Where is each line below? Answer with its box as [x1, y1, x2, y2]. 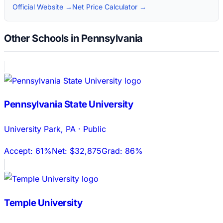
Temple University [4, 197, 83, 209]
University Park [4, 124, 61, 134]
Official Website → [12, 2, 72, 11]
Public [83, 124, 106, 134]
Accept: [4, 146, 35, 156]
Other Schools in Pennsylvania [4, 32, 143, 44]
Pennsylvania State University [4, 99, 133, 111]
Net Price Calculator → [72, 2, 146, 11]
